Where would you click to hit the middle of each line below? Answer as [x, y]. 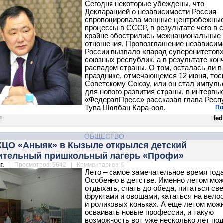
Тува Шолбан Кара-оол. [125, 108]
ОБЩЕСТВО [104, 136]
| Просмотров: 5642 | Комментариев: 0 [65, 165]
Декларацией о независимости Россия [150, 12]
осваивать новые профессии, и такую [149, 212]
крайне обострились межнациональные [153, 36]
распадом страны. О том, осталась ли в [153, 68]
